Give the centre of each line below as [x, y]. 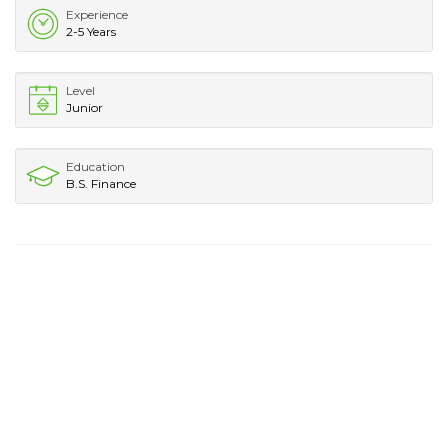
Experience [97, 15]
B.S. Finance [101, 184]
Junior [84, 108]
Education [95, 167]
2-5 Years [91, 32]
